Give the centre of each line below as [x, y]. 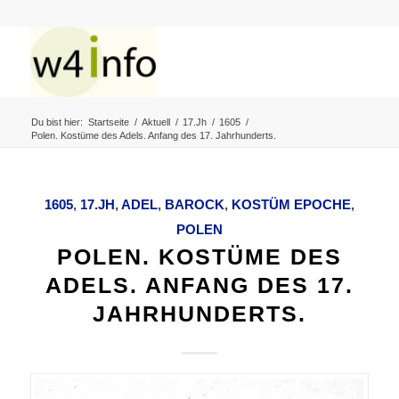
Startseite [108, 122]
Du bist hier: [57, 122]
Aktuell [155, 122]
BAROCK [194, 204]
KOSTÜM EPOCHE [291, 204]
